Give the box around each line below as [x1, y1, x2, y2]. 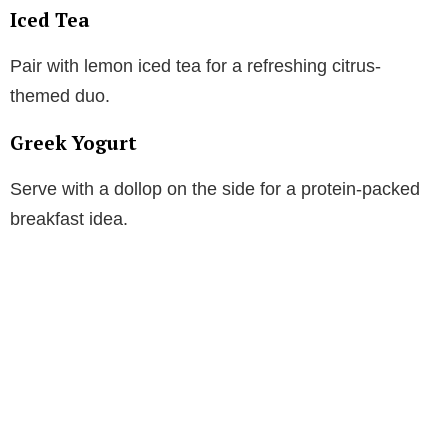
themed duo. [10, 85, 110, 106]
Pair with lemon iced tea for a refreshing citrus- [10, 55, 381, 76]
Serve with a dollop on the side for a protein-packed [10, 178, 420, 199]
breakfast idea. [10, 208, 128, 229]
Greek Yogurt [10, 129, 137, 155]
